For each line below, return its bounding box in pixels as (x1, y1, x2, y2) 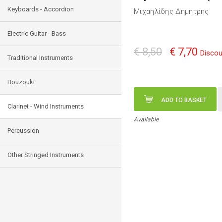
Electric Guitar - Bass (7, 30, 66, 37)
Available (134, 116, 159, 123)
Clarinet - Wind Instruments (7, 103, 84, 110)
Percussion (7, 127, 39, 134)
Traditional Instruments (7, 54, 73, 61)
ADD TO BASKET (161, 97, 207, 104)
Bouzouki (7, 78, 35, 86)
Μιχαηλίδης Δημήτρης (134, 7, 209, 16)
